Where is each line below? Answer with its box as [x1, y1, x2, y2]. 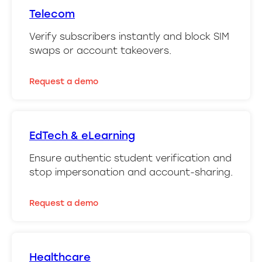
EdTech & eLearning [29, 129, 135, 142]
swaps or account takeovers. [29, 45, 171, 56]
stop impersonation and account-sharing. [29, 167, 233, 178]
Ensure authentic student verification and [29, 153, 232, 164]
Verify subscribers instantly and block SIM [29, 31, 229, 42]
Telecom [29, 8, 75, 20]
